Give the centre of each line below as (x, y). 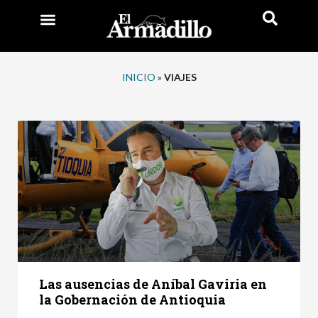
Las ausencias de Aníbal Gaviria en (153, 284)
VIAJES (180, 77)
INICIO (138, 77)
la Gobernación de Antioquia (132, 299)
